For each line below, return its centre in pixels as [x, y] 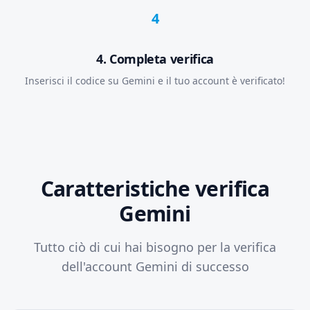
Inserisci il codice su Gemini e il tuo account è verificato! [155, 81]
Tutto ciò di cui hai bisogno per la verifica [155, 247]
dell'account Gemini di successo [155, 266]
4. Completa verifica [155, 59]
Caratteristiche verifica [155, 189]
